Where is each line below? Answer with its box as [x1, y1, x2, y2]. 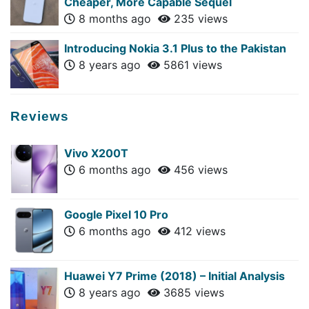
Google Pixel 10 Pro [64, 207, 168, 221]
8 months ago [75, 11, 158, 26]
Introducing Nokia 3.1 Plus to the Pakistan [64, 41, 286, 55]
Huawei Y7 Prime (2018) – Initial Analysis [64, 268, 285, 283]
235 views [170, 11, 228, 26]
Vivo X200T [64, 146, 128, 160]
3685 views [160, 285, 224, 299]
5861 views [160, 57, 222, 72]
